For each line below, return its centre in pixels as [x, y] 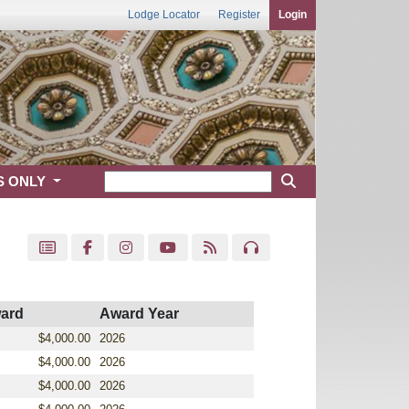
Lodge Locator [164, 15]
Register [239, 15]
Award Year [139, 314]
